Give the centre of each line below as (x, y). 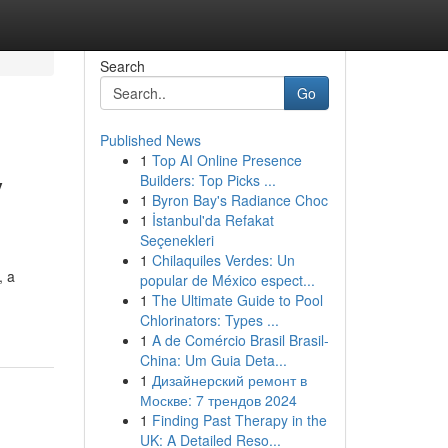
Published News (150, 140)
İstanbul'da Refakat (212, 220)
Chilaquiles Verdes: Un (223, 260)
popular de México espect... (227, 280)
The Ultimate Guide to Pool (237, 300)
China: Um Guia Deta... (213, 360)
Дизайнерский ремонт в (229, 380)
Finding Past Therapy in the (239, 420)
